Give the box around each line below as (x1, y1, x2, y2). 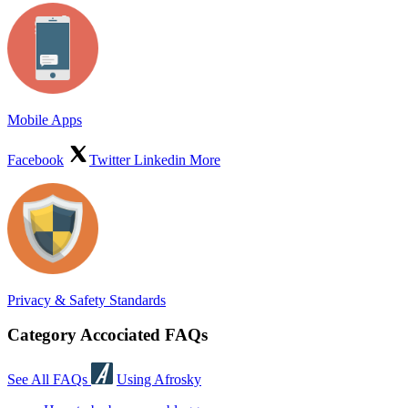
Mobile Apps (7, 111, 82, 127)
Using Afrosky (117, 372, 201, 388)
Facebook (7, 151, 64, 168)
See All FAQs (7, 372, 91, 388)
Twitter (89, 151, 134, 168)
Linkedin (134, 151, 189, 168)
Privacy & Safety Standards (7, 291, 166, 308)
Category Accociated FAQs (7, 325, 208, 345)
